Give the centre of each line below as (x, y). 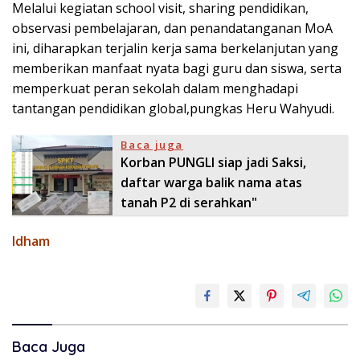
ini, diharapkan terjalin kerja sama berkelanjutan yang (175, 49)
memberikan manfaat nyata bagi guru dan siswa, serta (177, 69)
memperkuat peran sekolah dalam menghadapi (155, 89)
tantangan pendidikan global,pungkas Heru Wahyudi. (173, 109)
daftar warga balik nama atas (212, 183)
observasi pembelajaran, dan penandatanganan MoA (172, 29)
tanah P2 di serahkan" (189, 203)
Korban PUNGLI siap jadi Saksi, (214, 163)
